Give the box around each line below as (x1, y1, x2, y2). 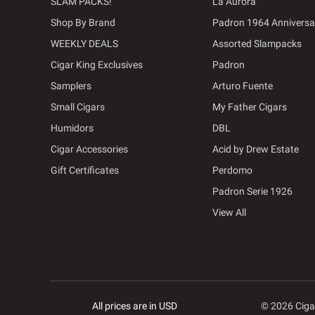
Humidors (51, 122, 94, 134)
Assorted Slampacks (212, 37, 302, 49)
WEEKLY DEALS (51, 37, 118, 49)
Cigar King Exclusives (51, 58, 143, 70)
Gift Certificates (51, 164, 119, 176)
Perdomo (212, 164, 252, 176)
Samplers (51, 79, 91, 91)
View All (212, 206, 246, 218)
